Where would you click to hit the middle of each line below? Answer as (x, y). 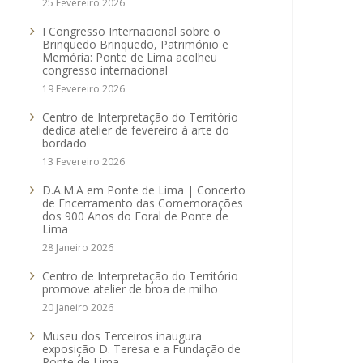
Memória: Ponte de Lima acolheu (130, 57)
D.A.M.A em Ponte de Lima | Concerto (144, 190)
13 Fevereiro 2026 (83, 162)
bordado (64, 143)
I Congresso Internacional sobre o (131, 31)
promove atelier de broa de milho (130, 289)
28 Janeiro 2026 (78, 248)
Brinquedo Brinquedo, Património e (135, 44)
